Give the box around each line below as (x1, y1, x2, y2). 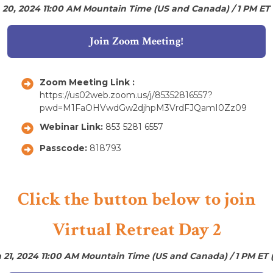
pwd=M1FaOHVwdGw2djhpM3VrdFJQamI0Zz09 (40, 102, 247, 113)
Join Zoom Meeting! (90, 34, 183, 48)
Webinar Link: (40, 121, 105, 132)
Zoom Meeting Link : (40, 76, 140, 88)
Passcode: (40, 142, 90, 154)
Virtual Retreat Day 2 (52, 218, 221, 242)
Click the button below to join (17, 187, 256, 211)
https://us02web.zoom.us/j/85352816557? (40, 89, 213, 101)
